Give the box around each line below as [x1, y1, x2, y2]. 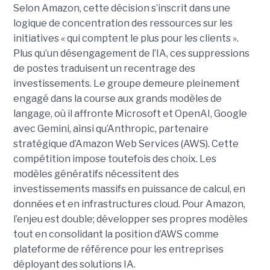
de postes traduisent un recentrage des [13, 62, 195, 74]
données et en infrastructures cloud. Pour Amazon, [13, 198, 245, 210]
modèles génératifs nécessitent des [13, 168, 179, 180]
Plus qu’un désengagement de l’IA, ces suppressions [13, 47, 250, 59]
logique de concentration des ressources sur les [13, 17, 233, 29]
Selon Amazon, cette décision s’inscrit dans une [13, 2, 230, 14]
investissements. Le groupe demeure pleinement [13, 77, 240, 89]
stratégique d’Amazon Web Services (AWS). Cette [13, 137, 239, 149]
